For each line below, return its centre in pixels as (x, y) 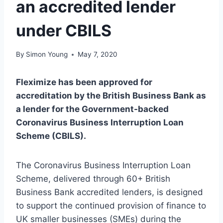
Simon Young (47, 55)
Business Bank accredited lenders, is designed (110, 192)
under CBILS (64, 30)
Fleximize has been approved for (84, 82)
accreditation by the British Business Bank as (111, 96)
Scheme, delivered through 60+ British (93, 179)
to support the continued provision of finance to (111, 206)
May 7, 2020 (98, 55)
